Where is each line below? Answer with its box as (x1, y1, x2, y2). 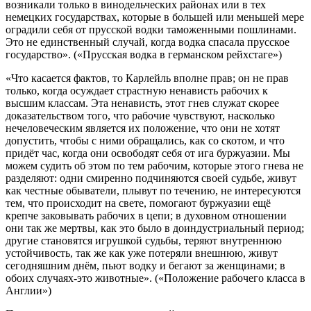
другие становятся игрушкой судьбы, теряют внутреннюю (6, 234, 282, 246)
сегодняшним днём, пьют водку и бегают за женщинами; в (6, 259, 285, 271)
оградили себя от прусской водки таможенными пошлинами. (6, 23, 296, 35)
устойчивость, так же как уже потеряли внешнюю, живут (6, 246, 278, 259)
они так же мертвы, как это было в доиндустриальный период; (6, 221, 304, 234)
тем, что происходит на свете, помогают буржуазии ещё (6, 196, 271, 209)
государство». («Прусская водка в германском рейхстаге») (6, 48, 282, 60)
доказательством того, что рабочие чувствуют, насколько (6, 109, 275, 121)
